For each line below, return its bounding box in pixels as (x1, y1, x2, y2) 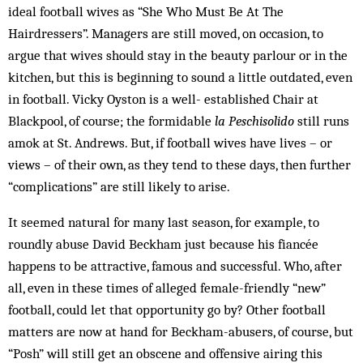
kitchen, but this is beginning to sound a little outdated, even (8, 69, 352, 85)
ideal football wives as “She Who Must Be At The (8, 3, 284, 19)
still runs (294, 113, 349, 129)
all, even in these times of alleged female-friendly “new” (8, 280, 326, 296)
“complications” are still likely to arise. (8, 178, 230, 194)
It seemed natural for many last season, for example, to (8, 214, 319, 230)
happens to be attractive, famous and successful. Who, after (8, 258, 342, 274)
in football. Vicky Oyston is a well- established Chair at (8, 91, 318, 107)
